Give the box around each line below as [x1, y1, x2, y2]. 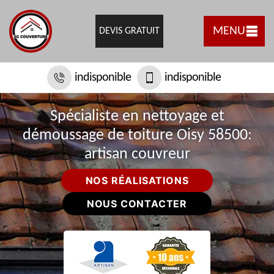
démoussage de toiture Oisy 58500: [22, 127, 252, 144]
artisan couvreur [84, 146, 190, 163]
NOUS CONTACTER [86, 198, 188, 210]
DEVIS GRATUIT [99, 26, 160, 36]
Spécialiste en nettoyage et [50, 108, 224, 125]
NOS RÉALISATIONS [85, 174, 189, 187]
